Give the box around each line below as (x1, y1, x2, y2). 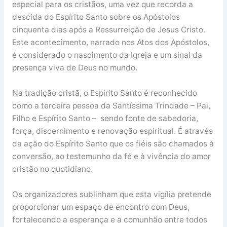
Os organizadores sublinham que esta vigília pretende (12, 190, 211, 200)
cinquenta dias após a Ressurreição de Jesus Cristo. (12, 25, 205, 35)
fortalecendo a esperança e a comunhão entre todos (12, 215, 207, 225)
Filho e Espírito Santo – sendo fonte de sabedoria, (12, 113, 198, 124)
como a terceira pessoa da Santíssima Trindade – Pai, (12, 101, 210, 111)
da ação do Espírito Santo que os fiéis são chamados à (12, 139, 214, 149)
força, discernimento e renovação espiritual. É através (12, 126, 213, 136)
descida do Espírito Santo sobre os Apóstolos (12, 12, 180, 22)
